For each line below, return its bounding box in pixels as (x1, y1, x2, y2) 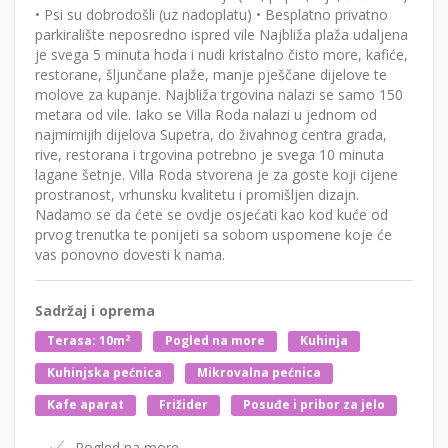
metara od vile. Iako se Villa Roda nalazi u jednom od (35, 104, 377, 124)
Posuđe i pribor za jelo (243, 396, 385, 414)
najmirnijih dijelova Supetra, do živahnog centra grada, (35, 124, 387, 144)
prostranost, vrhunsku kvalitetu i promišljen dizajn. (35, 184, 359, 204)
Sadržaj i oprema (35, 300, 155, 320)
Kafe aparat (47, 396, 124, 414)
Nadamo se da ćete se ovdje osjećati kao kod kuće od (35, 204, 388, 224)
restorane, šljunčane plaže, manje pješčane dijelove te (35, 64, 387, 84)
